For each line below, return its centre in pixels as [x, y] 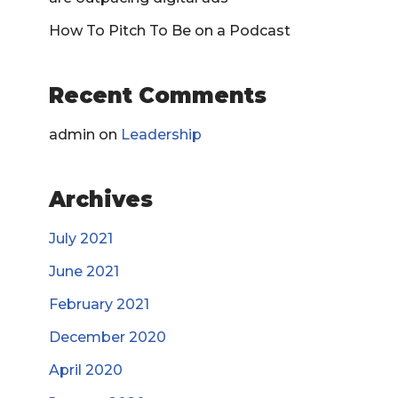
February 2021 [99, 304]
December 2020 [107, 337]
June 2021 [84, 271]
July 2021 [81, 239]
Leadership [161, 135]
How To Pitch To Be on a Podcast [170, 31]
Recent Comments [158, 96]
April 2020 [86, 370]
